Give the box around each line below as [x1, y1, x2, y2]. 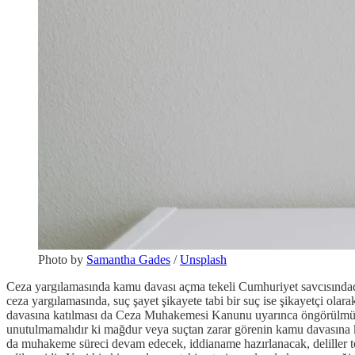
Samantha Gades [86, 253, 170, 267]
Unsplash [180, 253, 227, 267]
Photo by [38, 253, 86, 267]
